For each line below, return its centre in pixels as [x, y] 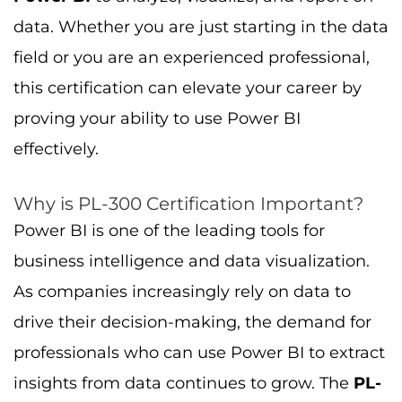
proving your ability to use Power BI [157, 118]
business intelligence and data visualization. [192, 261]
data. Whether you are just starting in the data [201, 26]
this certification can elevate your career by [188, 87]
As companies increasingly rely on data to [182, 292]
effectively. [56, 149]
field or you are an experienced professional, [192, 57]
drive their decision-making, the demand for [192, 322]
